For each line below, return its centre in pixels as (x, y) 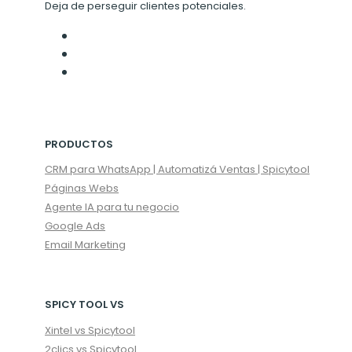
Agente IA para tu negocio (112, 207)
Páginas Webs (82, 189)
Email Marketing (86, 245)
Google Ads (75, 226)
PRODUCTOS (79, 144)
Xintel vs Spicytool (90, 330)
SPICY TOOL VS (85, 305)
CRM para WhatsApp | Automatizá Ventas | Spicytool (178, 170)
